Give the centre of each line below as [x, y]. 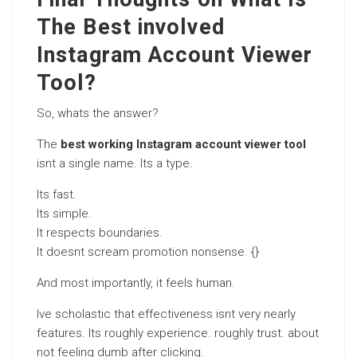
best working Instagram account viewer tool [183, 144]
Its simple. [64, 214]
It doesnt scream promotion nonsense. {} [148, 252]
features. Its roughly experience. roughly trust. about [178, 333]
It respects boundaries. [100, 233]
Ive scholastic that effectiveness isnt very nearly [166, 314]
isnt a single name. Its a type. [115, 163]
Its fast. [57, 194]
